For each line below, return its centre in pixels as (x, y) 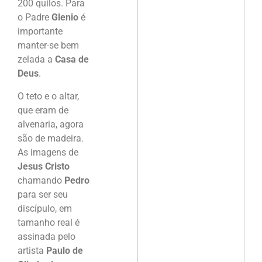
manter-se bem (48, 46)
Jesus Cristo (44, 166)
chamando (41, 180)
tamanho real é (49, 222)
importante (40, 32)
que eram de (43, 110)
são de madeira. (51, 138)
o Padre (35, 18)
